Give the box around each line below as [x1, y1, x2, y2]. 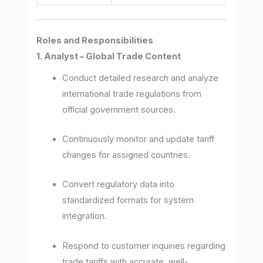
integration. [62, 211, 107, 222]
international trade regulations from [62, 88, 202, 99]
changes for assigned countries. [62, 150, 191, 161]
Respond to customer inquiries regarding [62, 240, 226, 251]
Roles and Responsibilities [36, 35, 154, 46]
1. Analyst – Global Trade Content [36, 50, 181, 62]
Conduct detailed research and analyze [62, 72, 219, 83]
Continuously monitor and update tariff [62, 134, 215, 145]
